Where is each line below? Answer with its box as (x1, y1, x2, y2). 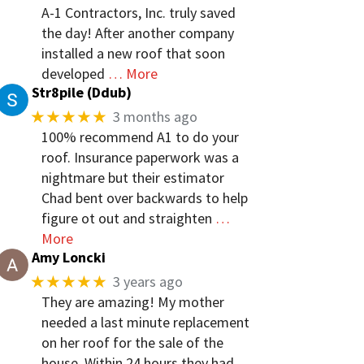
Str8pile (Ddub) (32, 83, 132, 102)
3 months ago (113, 107, 198, 127)
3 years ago (113, 272, 184, 292)
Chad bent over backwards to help (41, 188, 248, 207)
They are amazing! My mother (41, 292, 224, 311)
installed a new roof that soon (41, 44, 225, 63)
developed (41, 64, 105, 84)
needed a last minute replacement (41, 312, 249, 331)
